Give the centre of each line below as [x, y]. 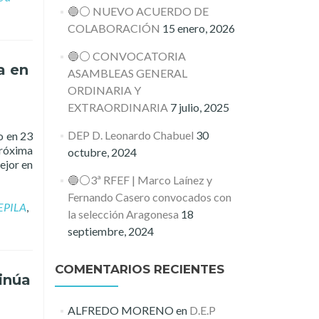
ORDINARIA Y [104, 90]
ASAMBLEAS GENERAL [127, 73]
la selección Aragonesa [123, 214]
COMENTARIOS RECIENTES [140, 269]
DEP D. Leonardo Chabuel [130, 135]
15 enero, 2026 [198, 28]
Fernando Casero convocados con [149, 197]
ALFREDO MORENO [120, 310]
